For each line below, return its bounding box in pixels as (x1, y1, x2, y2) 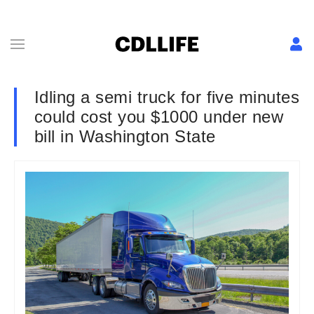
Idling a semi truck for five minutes (34, 88, 300, 107)
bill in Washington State (34, 127, 216, 146)
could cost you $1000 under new (34, 107, 284, 126)
